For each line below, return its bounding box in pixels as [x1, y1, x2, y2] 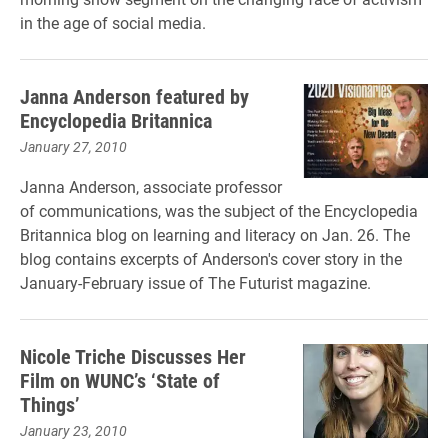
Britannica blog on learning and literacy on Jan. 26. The [20, 224, 410, 245]
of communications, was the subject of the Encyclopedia [20, 200, 418, 221]
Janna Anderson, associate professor [20, 176, 282, 197]
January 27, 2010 [20, 137, 127, 156]
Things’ [20, 391, 80, 417]
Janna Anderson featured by [20, 83, 249, 109]
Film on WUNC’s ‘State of [20, 367, 220, 393]
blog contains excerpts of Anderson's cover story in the [20, 248, 402, 269]
